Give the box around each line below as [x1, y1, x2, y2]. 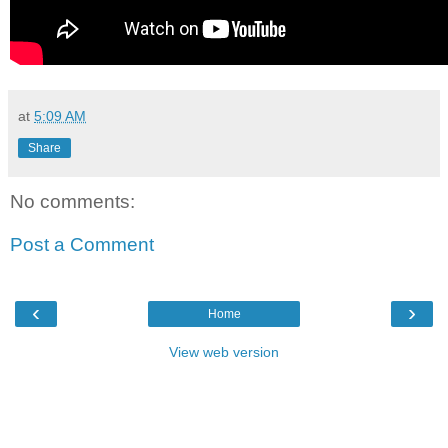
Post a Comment [10, 234, 154, 256]
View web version [169, 343, 279, 360]
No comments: [10, 190, 135, 212]
